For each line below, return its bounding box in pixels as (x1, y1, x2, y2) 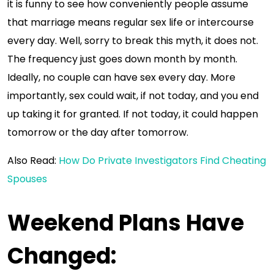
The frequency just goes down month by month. (7, 52, 237, 66)
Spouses (7, 172, 47, 186)
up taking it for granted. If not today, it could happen (7, 107, 258, 121)
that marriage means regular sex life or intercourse (7, 15, 254, 29)
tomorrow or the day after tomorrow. (7, 125, 188, 139)
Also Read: (7, 154, 59, 168)
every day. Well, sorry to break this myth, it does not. (7, 34, 258, 48)
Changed (7, 240, 111, 272)
